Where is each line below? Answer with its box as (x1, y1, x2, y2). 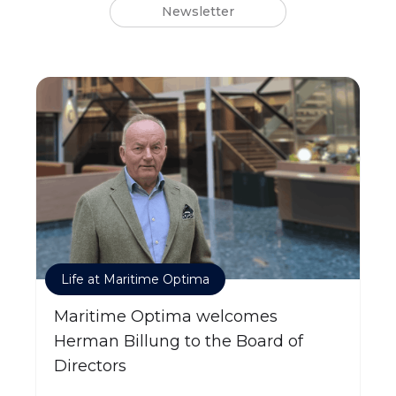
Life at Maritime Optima (61, 270, 209, 287)
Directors (54, 355, 126, 376)
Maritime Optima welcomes (54, 306, 278, 326)
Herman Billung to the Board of (54, 331, 303, 351)
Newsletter (162, 4, 234, 20)
